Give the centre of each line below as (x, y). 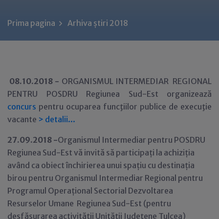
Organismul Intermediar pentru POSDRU (131, 140)
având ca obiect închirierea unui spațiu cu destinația (101, 165)
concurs (22, 107)
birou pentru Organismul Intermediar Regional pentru (105, 178)
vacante (23, 119)
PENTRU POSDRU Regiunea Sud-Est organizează (109, 94)
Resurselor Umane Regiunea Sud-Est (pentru (89, 203)
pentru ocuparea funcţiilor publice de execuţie (124, 107)
